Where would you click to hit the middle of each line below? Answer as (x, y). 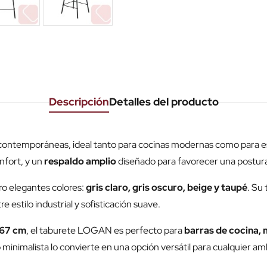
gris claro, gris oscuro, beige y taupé (167, 188)
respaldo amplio (80, 162)
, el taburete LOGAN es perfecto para (105, 231)
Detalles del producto (164, 102)
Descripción (79, 102)
